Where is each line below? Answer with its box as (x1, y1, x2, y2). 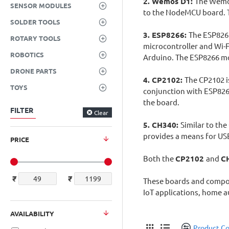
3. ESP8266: (143, 30, 189, 40)
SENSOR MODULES (10, 1, 72, 10)
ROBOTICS (10, 50, 44, 59)
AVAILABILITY (10, 209, 54, 218)
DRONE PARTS (10, 66, 57, 75)
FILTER (10, 105, 33, 114)
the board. (143, 97, 179, 107)
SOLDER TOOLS (10, 17, 60, 26)
